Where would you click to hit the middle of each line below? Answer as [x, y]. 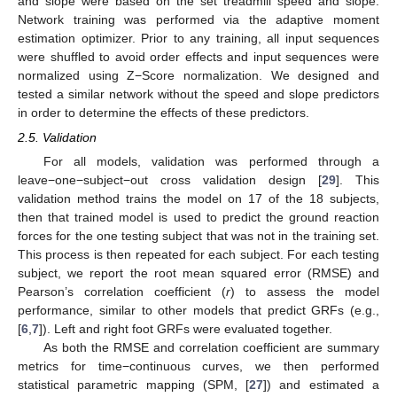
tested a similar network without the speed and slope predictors [198, 94]
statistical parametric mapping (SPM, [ [134, 385]
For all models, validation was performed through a [211, 162]
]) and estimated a [322, 385]
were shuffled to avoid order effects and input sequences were [198, 57]
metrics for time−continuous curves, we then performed [198, 366]
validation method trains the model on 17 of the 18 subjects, [198, 199]
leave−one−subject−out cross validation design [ [170, 180]
